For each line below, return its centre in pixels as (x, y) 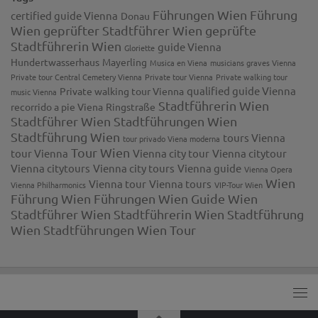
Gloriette (139, 47)
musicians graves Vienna (253, 62)
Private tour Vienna (179, 76)
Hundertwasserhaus (55, 61)
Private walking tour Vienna (122, 91)
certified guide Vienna (64, 15)
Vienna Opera (268, 169)
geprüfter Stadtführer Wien (123, 30)
